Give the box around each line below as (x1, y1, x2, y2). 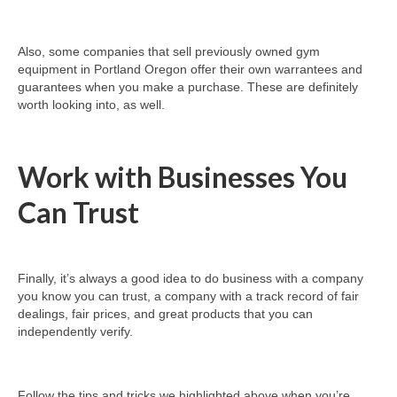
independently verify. (18, 323, 133, 339)
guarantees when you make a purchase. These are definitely (18, 79, 358, 94)
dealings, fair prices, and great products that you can (18, 306, 313, 321)
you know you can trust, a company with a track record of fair (18, 288, 359, 303)
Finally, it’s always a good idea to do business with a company (18, 270, 363, 285)
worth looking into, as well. (18, 97, 165, 112)
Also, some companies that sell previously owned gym (18, 43, 320, 58)
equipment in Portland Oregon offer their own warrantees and (18, 61, 362, 76)
